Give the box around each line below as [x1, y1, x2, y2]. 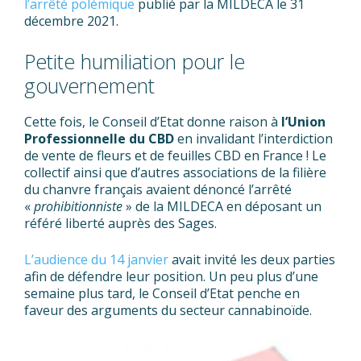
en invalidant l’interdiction [177, 129, 333, 147]
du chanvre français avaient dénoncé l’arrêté [24, 180, 292, 198]
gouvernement [24, 71, 155, 99]
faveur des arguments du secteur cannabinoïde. [24, 301, 312, 319]
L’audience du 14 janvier [24, 250, 168, 268]
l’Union [278, 112, 326, 131]
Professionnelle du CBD [24, 129, 177, 147]
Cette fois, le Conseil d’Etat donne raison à [24, 112, 278, 131]
